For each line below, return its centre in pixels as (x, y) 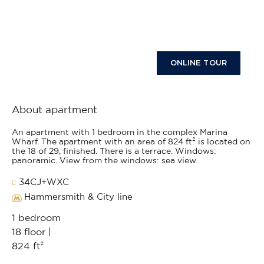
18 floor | (32, 232)
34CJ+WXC (42, 183)
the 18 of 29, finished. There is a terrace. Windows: (114, 152)
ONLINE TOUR (198, 62)
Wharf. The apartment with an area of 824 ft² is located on (131, 142)
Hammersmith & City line (78, 197)
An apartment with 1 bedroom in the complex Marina (120, 133)
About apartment (55, 110)
